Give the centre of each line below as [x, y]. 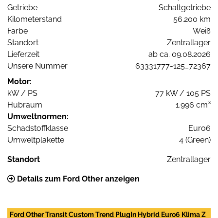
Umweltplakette [36, 140]
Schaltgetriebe [185, 8]
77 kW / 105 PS [183, 93]
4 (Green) [195, 140]
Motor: [19, 82]
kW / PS [22, 93]
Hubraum [25, 105]
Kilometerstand [35, 19]
